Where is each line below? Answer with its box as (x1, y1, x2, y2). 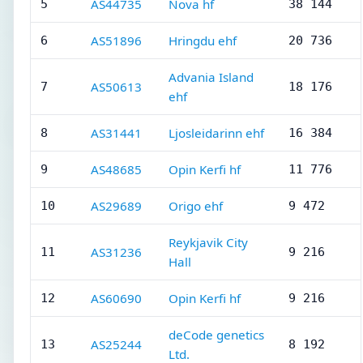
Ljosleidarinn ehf (169, 125, 264, 141)
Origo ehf (169, 198, 223, 214)
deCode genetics (169, 327, 264, 343)
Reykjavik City (169, 234, 248, 250)
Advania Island (169, 69, 254, 85)
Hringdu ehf (169, 32, 237, 49)
